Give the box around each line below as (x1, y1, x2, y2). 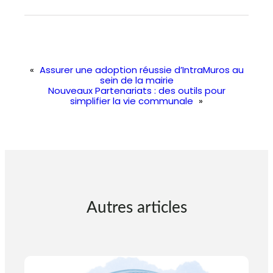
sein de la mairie (99, 73, 174, 87)
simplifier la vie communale (70, 94, 193, 107)
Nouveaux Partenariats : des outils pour (48, 83, 225, 97)
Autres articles (86, 199, 187, 216)
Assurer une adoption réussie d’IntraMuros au (39, 63, 244, 76)
